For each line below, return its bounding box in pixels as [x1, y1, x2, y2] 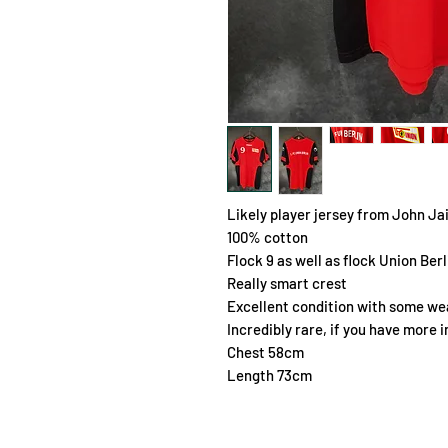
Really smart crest [227, 273, 347, 292]
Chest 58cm [227, 342, 304, 361]
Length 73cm [227, 365, 312, 384]
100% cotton [227, 227, 308, 246]
